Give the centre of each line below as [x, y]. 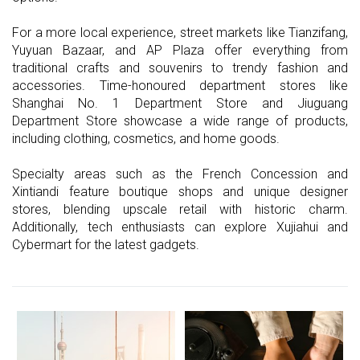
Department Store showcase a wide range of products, [180, 121]
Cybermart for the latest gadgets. [106, 245]
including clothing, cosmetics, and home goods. [146, 139]
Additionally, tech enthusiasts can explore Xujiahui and [180, 227]
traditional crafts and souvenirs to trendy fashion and [180, 68]
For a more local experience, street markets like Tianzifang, [180, 33]
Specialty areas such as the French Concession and [180, 174]
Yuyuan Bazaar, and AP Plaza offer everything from [180, 51]
